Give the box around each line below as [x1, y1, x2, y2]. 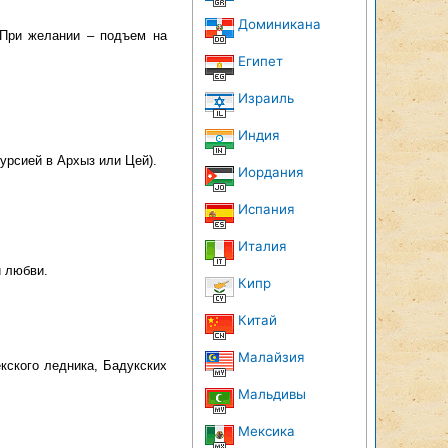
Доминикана [238, 16, 321, 32]
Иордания [238, 164, 303, 180]
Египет [238, 53, 283, 69]
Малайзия [238, 349, 304, 365]
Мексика [238, 423, 295, 439]
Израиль [238, 90, 294, 106]
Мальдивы [238, 386, 306, 402]
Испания [238, 201, 294, 217]
